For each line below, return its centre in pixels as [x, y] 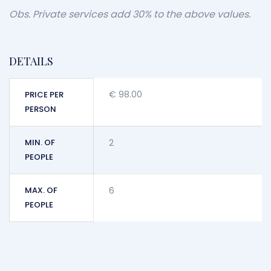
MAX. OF [41, 190]
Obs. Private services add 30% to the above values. [130, 14]
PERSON [41, 109]
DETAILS [31, 61]
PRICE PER [44, 95]
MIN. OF [40, 142]
